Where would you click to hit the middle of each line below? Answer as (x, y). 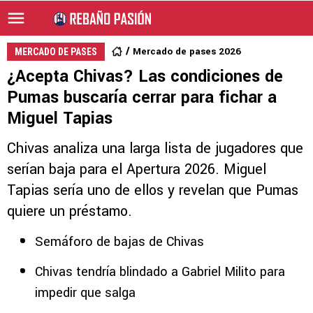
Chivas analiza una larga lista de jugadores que (155, 148)
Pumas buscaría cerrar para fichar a (142, 97)
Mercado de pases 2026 (187, 51)
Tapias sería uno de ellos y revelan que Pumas (153, 190)
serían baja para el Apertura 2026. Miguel (137, 169)
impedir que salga (85, 293)
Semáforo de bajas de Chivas (119, 242)
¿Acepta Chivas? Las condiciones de (145, 77)
